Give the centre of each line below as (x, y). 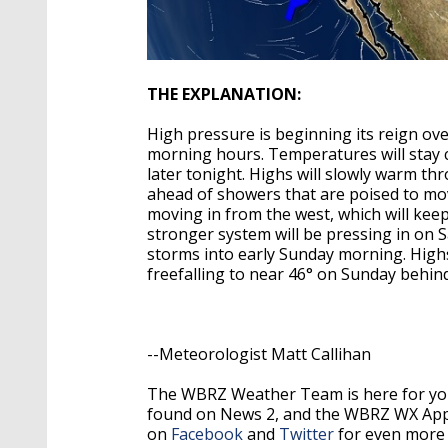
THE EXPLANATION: (224, 94)
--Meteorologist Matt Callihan (259, 354)
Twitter (306, 434)
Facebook (207, 434)
